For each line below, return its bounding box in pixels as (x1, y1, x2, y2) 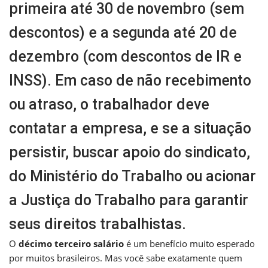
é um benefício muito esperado (124, 237, 255, 249)
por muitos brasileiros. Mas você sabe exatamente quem (9, 251, 242, 264)
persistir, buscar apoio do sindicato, (9, 143, 250, 161)
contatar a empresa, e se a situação (9, 119, 251, 137)
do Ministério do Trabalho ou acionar (9, 167, 256, 185)
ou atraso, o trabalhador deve (9, 95, 209, 113)
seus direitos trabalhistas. (9, 215, 186, 233)
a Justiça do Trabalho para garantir (9, 191, 248, 209)
